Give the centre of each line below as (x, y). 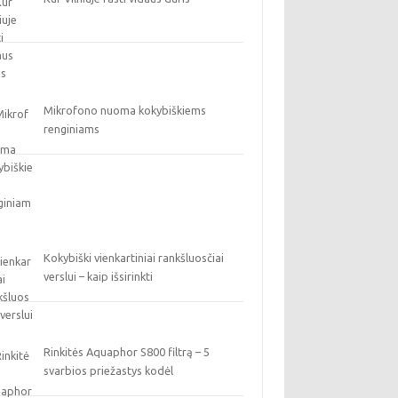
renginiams (72, 129)
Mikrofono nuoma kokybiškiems (125, 110)
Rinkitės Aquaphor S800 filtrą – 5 (127, 352)
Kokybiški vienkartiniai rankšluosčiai (134, 258)
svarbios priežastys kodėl (109, 370)
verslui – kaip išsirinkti (99, 276)
